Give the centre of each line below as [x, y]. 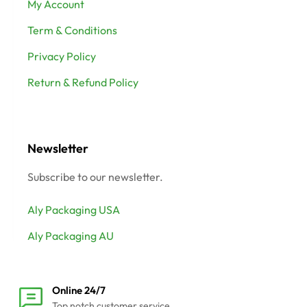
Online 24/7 [79, 291]
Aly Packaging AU [71, 236]
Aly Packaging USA [74, 210]
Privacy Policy [62, 57]
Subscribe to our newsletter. [95, 177]
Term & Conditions [72, 30]
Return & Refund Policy [83, 83]
